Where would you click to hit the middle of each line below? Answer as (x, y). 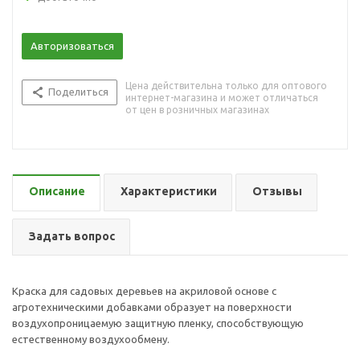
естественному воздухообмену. (91, 339)
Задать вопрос (72, 236)
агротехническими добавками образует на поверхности (152, 307)
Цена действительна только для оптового (226, 86)
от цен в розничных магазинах (197, 110)
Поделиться (78, 92)
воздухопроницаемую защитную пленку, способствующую (158, 323)
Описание (57, 191)
